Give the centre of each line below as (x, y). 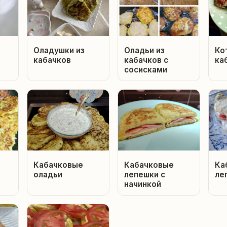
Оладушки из (59, 51)
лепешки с (145, 175)
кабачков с (146, 60)
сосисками (146, 70)
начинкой (143, 184)
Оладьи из (144, 51)
